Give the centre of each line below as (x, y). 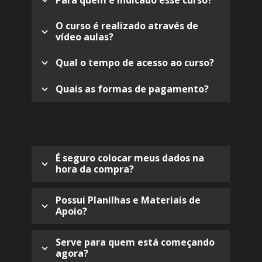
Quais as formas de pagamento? (132, 89)
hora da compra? (95, 169)
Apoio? (71, 211)
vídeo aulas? (85, 37)
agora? (72, 254)
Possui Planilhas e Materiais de (128, 200)
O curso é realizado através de (127, 26)
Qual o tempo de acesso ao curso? (135, 63)
